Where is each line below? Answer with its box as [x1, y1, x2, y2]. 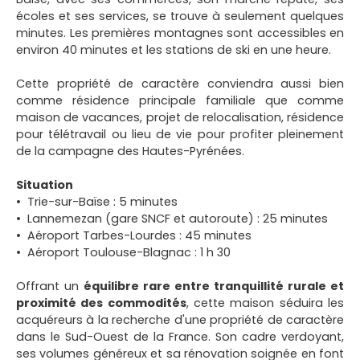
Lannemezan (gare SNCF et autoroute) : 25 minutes [27, 210, 329, 227]
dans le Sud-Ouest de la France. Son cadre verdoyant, [16, 328, 344, 345]
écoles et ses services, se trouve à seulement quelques [16, 7, 344, 24]
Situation [16, 176, 73, 193]
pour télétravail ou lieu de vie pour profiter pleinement [16, 125, 344, 142]
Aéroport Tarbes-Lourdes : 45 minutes [27, 227, 252, 243]
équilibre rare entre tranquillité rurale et [84, 277, 344, 294]
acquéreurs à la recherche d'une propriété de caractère [16, 311, 344, 328]
